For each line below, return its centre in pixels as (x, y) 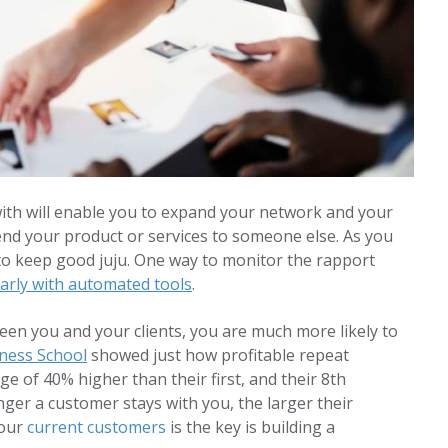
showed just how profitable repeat (218, 355)
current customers (97, 427)
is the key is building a (251, 427)
